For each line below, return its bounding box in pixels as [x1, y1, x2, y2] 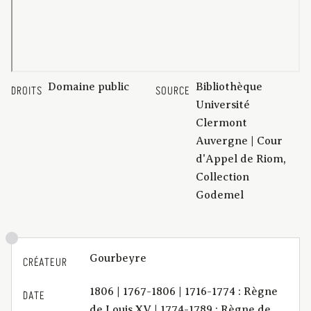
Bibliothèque [196, 80, 262, 93]
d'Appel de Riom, [196, 152, 286, 165]
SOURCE [155, 83, 190, 99]
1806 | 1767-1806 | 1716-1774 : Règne [90, 285, 278, 298]
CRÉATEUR [23, 254, 67, 270]
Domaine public [48, 80, 129, 93]
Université [196, 98, 250, 111]
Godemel [196, 188, 244, 201]
